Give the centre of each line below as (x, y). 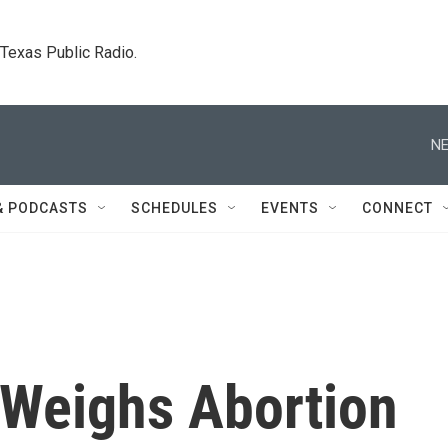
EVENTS (290, 208)
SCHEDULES (174, 208)
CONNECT (397, 208)
